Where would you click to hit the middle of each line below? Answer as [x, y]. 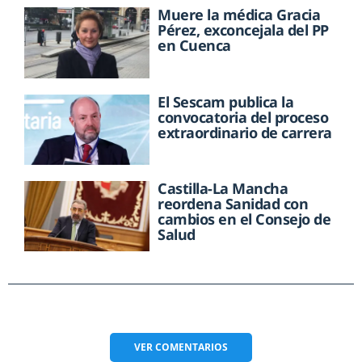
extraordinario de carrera [245, 132]
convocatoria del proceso [243, 117]
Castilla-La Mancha [223, 188]
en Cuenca [194, 46]
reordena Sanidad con [233, 203]
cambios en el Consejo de [244, 219]
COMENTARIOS [192, 347]
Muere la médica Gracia [239, 15]
